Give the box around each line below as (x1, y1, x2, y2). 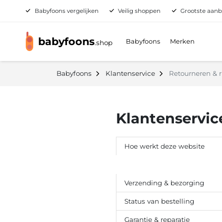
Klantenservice (106, 69, 155, 78)
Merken (170, 38, 195, 46)
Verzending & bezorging (124, 179, 204, 187)
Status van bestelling (124, 197, 194, 206)
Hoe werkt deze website (124, 142, 205, 151)
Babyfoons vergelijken (34, 7, 99, 14)
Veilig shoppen (118, 7, 161, 14)
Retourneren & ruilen (124, 161, 194, 169)
